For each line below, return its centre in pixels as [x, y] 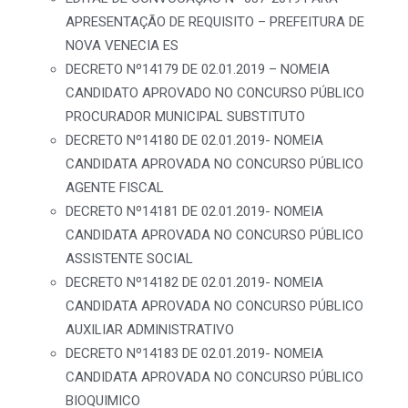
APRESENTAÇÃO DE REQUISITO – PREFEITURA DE [215, 22]
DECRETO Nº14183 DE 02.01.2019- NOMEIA [194, 353]
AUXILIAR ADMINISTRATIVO [150, 330]
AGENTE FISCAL [115, 188]
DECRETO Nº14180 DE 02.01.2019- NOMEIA [194, 140]
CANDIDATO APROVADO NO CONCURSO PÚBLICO [215, 93]
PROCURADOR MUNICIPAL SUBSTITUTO [185, 117]
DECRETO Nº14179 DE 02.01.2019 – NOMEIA [198, 69]
